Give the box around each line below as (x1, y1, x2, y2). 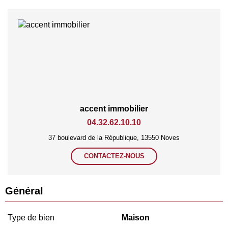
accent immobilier (80, 104, 148, 113)
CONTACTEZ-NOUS (83, 152, 145, 160)
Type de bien (8, 213, 54, 222)
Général (5, 185, 43, 197)
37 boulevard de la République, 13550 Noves (48, 134, 180, 142)
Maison (122, 213, 150, 222)
